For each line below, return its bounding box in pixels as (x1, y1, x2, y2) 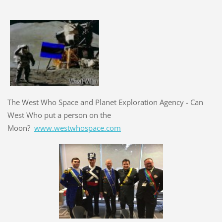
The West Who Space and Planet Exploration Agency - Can (7, 97, 203, 107)
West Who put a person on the (7, 110, 111, 120)
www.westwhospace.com (34, 122, 121, 133)
